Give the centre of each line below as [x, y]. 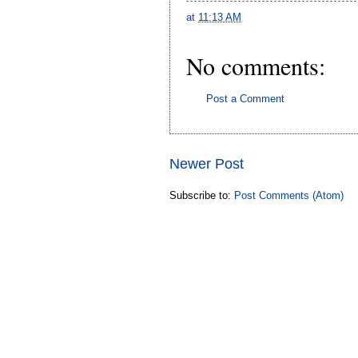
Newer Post [207, 164]
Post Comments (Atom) [289, 196]
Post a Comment [245, 98]
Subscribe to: [202, 196]
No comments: [256, 65]
